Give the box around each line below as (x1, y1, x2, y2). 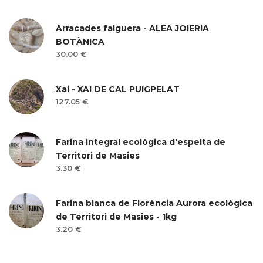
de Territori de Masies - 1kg (56, 211, 177, 222)
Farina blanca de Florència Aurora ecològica (56, 198, 252, 208)
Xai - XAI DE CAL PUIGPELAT (56, 84, 180, 95)
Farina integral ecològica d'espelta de (56, 137, 225, 147)
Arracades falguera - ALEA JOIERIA (56, 23, 209, 33)
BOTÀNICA (56, 36, 104, 47)
